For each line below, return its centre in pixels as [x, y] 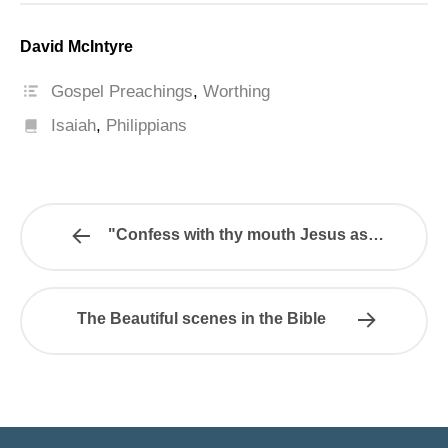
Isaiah [74, 125]
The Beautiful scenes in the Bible [202, 319]
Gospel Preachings [122, 91]
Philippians [147, 125]
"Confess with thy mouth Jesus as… [245, 235]
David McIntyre [76, 46]
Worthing [237, 91]
